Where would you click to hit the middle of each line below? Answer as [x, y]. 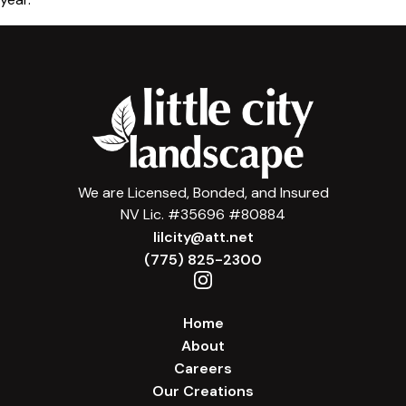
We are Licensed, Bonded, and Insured [203, 193]
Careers [203, 369]
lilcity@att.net [203, 237]
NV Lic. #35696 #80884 [203, 215]
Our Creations [203, 391]
